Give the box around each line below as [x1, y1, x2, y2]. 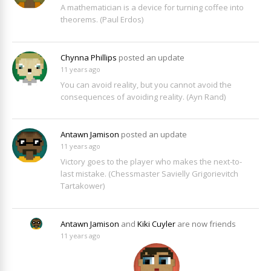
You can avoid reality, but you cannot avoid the [60, 79, 232, 90]
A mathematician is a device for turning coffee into [60, 2, 244, 13]
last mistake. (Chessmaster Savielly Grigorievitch [60, 168, 238, 180]
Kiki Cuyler [137, 218, 175, 229]
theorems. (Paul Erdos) [60, 14, 143, 25]
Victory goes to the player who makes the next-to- [60, 156, 242, 168]
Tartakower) [60, 180, 105, 192]
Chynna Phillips [60, 51, 117, 63]
